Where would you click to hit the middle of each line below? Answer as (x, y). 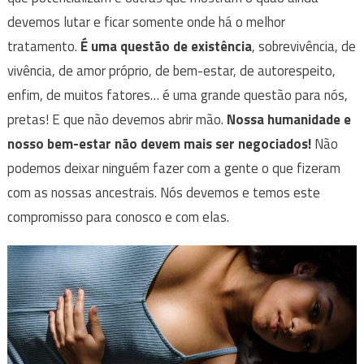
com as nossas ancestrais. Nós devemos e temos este (163, 192)
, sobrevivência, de (303, 46)
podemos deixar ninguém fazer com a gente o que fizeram (173, 168)
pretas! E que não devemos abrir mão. (117, 119)
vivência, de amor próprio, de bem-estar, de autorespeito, (171, 70)
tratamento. (43, 46)
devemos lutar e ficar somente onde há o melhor (146, 22)
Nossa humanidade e (288, 119)
